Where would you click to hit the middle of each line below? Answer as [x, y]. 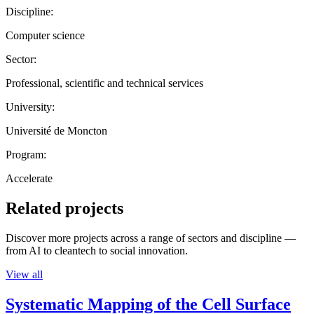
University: [30, 107]
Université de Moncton [56, 130]
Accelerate [29, 178]
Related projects [64, 208]
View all [24, 274]
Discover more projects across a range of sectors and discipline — [151, 238]
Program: [26, 154]
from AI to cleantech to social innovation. [97, 250]
